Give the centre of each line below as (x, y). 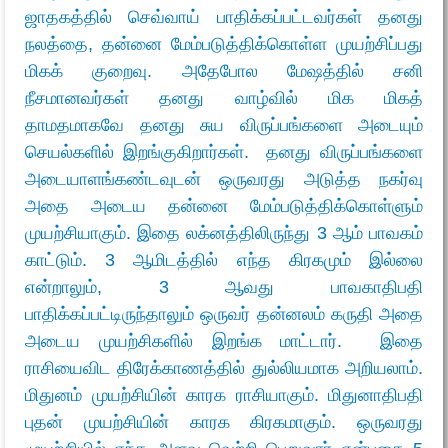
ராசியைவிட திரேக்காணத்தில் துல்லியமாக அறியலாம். (224, 367)
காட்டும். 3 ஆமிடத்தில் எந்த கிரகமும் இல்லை (224, 259)
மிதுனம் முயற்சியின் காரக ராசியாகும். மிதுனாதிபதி (224, 394)
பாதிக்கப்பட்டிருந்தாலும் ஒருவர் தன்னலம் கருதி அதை (224, 313)
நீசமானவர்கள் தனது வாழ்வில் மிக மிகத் (224, 97)
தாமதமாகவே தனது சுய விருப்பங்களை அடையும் (224, 124)
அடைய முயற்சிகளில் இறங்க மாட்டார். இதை (224, 340)
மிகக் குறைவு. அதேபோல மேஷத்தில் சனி (224, 70)
